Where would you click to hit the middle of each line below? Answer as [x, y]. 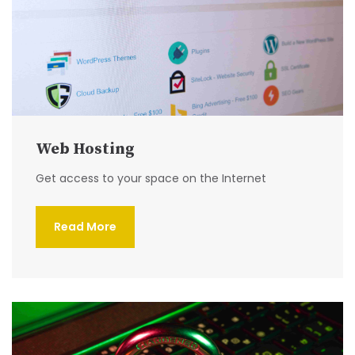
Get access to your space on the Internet [151, 179]
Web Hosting [85, 150]
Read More [85, 227]
